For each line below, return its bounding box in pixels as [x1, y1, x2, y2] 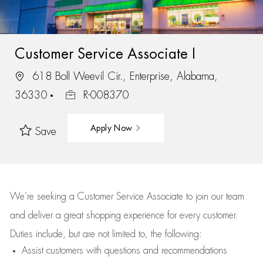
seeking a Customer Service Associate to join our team [33, 192, 244, 201]
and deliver [9, 211, 56, 220]
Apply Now [90, 123, 135, 132]
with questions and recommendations [83, 246, 227, 255]
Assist [21, 246, 43, 255]
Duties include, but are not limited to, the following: [9, 230, 202, 239]
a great [55, 211, 86, 220]
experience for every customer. [123, 211, 238, 220]
